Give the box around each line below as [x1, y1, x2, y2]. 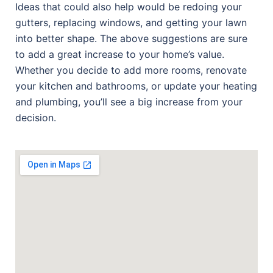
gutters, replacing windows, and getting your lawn [15, 16, 247, 29]
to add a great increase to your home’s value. [15, 48, 224, 61]
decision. [15, 112, 56, 124]
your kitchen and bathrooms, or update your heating [15, 80, 257, 93]
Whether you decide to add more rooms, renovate [15, 64, 247, 77]
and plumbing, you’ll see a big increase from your [15, 96, 243, 108]
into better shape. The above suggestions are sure [15, 32, 247, 45]
